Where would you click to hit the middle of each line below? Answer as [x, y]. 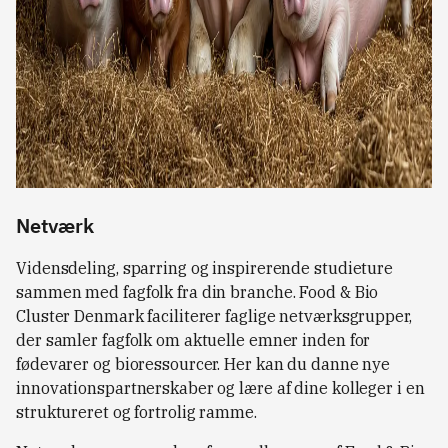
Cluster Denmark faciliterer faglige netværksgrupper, [214, 316]
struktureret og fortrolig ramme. [136, 412]
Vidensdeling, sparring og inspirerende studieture [205, 268]
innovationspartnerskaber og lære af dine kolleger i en [220, 388]
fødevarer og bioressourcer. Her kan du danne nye [203, 364]
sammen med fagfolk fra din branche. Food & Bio [197, 292]
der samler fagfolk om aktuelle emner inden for [193, 340]
